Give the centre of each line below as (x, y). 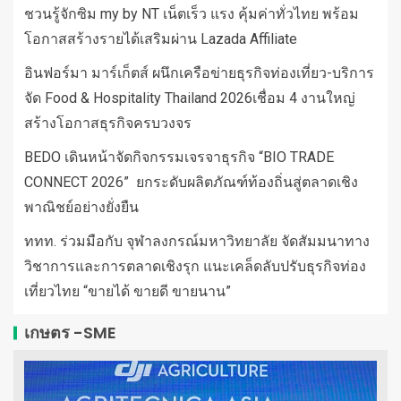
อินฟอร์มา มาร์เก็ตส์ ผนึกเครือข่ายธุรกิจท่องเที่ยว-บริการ (199, 73)
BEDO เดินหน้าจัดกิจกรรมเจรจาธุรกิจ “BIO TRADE (179, 157)
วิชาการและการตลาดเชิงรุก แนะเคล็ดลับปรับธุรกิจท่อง (195, 266)
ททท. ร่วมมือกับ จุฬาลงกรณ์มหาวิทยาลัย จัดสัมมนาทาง (197, 241)
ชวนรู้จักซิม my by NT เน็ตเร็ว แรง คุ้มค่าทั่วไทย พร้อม (192, 13)
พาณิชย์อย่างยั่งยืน (81, 207)
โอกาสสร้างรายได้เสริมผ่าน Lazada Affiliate (161, 38)
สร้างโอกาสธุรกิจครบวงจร (108, 123)
